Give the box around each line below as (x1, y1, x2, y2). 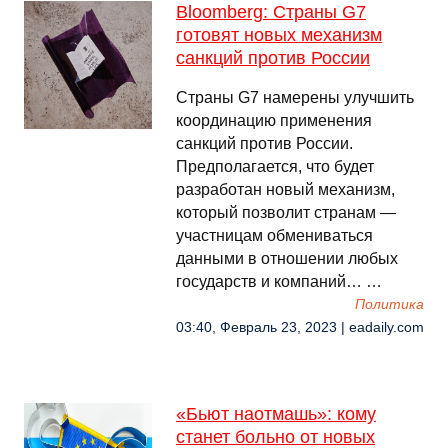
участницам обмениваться (176, 227, 373, 244)
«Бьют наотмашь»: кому (176, 404, 376, 424)
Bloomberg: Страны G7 (176, 2, 366, 22)
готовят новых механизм (176, 25, 382, 45)
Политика (355, 297, 424, 312)
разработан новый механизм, (176, 181, 395, 198)
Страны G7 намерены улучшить (176, 89, 414, 106)
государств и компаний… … (176, 273, 382, 290)
